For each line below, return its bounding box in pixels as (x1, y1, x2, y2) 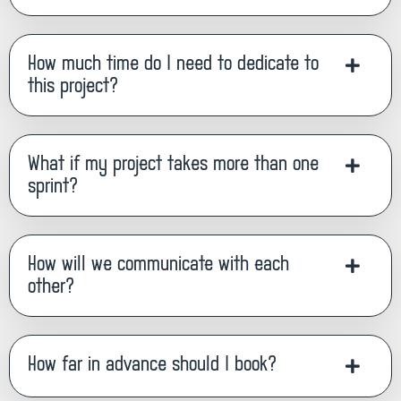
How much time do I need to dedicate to (28, 48, 319, 80)
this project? (28, 71, 118, 102)
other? (28, 271, 74, 303)
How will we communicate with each (28, 249, 289, 280)
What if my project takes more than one (28, 149, 319, 180)
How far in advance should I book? (28, 349, 277, 380)
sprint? (28, 171, 78, 202)
